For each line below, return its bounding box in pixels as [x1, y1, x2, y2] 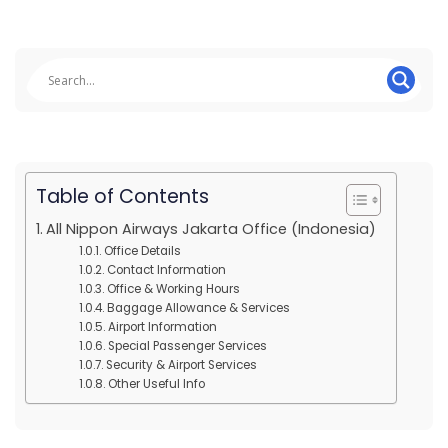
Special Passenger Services [107, 338, 267, 354]
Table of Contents [36, 183, 209, 211]
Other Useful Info [107, 376, 205, 392]
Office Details [103, 243, 181, 259]
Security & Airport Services [105, 357, 257, 373]
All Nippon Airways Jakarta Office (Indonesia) [45, 219, 376, 239]
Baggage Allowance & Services [106, 300, 290, 316]
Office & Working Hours [106, 281, 240, 297]
